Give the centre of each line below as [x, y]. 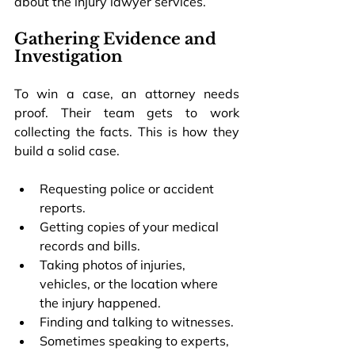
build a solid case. [67, 150]
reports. [63, 207]
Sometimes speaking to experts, [136, 340]
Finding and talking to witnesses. [137, 321]
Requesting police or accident [128, 188]
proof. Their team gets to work [127, 112]
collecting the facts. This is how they [127, 131]
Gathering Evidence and [117, 38]
